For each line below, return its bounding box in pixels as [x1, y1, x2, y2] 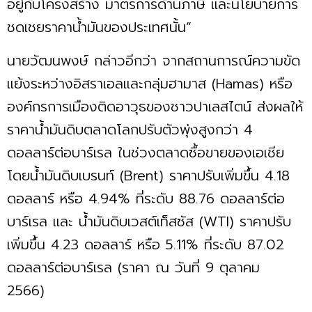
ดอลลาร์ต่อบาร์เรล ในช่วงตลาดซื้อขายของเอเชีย [7, 142, 284, 164]
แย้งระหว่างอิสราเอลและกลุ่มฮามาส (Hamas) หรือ [7, 73, 292, 95]
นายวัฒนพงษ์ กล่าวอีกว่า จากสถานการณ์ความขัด [7, 50, 300, 72]
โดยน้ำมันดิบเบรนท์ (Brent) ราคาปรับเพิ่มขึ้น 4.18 [7, 165, 290, 187]
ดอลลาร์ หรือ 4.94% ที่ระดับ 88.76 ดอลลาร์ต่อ [7, 188, 285, 210]
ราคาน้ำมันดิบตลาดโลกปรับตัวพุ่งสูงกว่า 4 [7, 119, 253, 141]
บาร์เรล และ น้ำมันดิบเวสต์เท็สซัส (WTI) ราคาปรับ [7, 211, 291, 233]
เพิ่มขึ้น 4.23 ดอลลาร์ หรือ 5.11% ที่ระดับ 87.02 [7, 234, 284, 256]
